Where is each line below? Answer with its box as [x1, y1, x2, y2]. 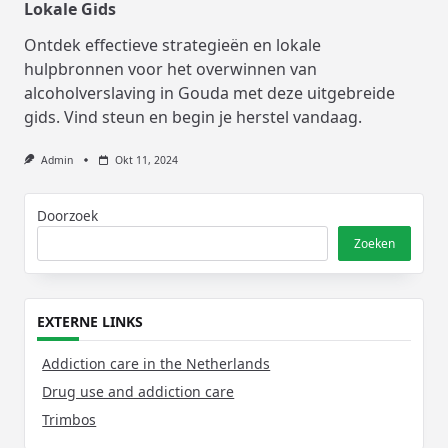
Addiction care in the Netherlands [42, 354, 271, 374]
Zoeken [354, 234, 395, 252]
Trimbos [42, 410, 97, 430]
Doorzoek [37, 205, 98, 225]
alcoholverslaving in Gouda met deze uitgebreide [24, 81, 395, 104]
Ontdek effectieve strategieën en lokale [24, 33, 321, 56]
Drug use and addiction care [42, 382, 235, 402]
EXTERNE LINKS [37, 312, 143, 332]
